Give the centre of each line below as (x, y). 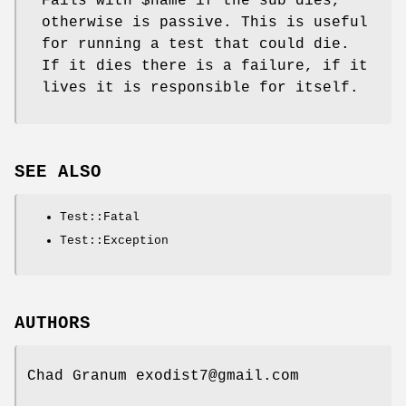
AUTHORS (53, 323)
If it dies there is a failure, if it (205, 67)
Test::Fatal (100, 217)
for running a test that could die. (196, 45)
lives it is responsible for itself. (200, 88)
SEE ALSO (58, 172)
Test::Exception (114, 240)
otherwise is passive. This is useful (205, 23)
